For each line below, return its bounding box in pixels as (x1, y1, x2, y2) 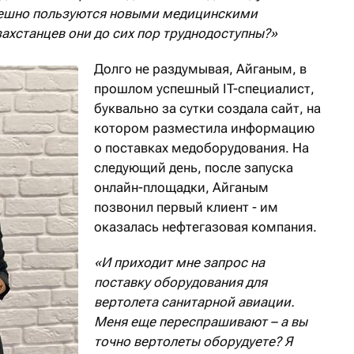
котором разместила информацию (94, 120, 314, 137)
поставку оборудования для (94, 274, 267, 291)
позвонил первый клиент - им (94, 199, 278, 216)
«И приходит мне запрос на (94, 254, 265, 271)
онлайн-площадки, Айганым (94, 179, 269, 196)
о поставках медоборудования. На (94, 140, 309, 156)
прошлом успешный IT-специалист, (94, 81, 314, 97)
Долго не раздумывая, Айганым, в (94, 61, 307, 77)
